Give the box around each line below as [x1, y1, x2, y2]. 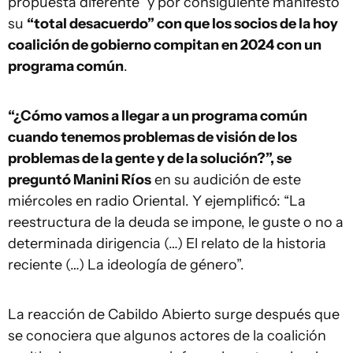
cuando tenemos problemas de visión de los [8, 128, 297, 146]
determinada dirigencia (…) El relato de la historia [8, 235, 326, 252]
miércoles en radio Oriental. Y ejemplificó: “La [8, 192, 306, 210]
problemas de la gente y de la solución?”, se [8, 150, 292, 167]
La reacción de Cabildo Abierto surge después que [8, 306, 340, 323]
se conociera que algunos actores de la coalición [8, 327, 326, 344]
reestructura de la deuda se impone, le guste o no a [8, 214, 344, 231]
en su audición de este [151, 171, 301, 188]
